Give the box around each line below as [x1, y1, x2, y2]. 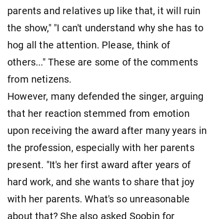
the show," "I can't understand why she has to [7, 22, 204, 34]
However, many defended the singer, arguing [7, 90, 204, 102]
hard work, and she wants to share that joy [7, 176, 195, 188]
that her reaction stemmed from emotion [7, 108, 190, 119]
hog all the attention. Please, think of [7, 39, 171, 51]
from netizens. [7, 73, 72, 85]
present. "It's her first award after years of [7, 159, 191, 171]
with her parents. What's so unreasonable [7, 193, 190, 205]
